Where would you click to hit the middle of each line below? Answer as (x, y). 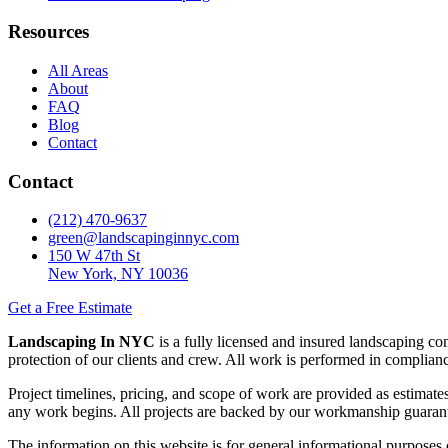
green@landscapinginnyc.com (143, 238)
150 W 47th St (94, 256)
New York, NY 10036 (118, 274)
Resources (48, 32)
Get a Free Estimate (70, 308)
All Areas (78, 70)
